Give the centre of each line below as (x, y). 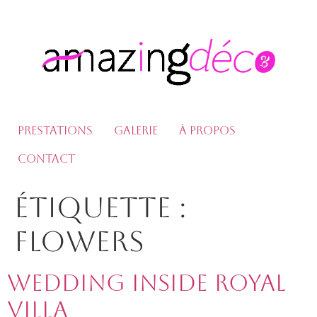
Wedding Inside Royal (146, 282)
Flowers (79, 241)
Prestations (55, 130)
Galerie (136, 130)
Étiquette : (100, 207)
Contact (46, 158)
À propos (207, 130)
